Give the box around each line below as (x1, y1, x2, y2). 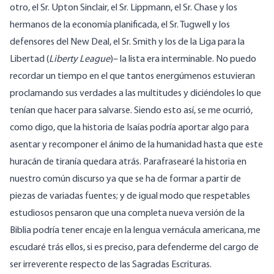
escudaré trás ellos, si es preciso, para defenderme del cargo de (10, 243, 259, 253)
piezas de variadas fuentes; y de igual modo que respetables (10, 191, 250, 202)
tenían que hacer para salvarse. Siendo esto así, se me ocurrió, (10, 106, 253, 116)
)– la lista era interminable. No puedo (110, 54, 256, 65)
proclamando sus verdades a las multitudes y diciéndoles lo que (10, 89, 261, 99)
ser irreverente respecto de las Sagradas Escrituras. (10, 260, 212, 270)
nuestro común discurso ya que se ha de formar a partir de (10, 174, 241, 185)
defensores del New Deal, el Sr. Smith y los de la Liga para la (10, 37, 245, 48)
